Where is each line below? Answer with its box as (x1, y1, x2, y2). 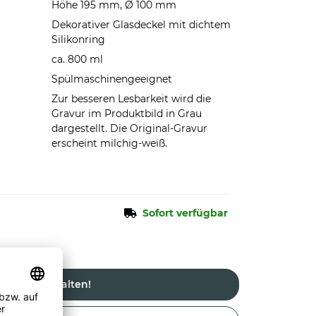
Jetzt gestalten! (11, 278, 91, 291)
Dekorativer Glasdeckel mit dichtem (51, 18, 231, 31)
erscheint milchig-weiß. (51, 137, 167, 150)
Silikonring (51, 33, 105, 46)
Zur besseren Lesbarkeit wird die (51, 92, 211, 105)
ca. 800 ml (51, 53, 103, 66)
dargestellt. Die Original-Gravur (51, 122, 207, 135)
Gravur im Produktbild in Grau (51, 107, 202, 120)
